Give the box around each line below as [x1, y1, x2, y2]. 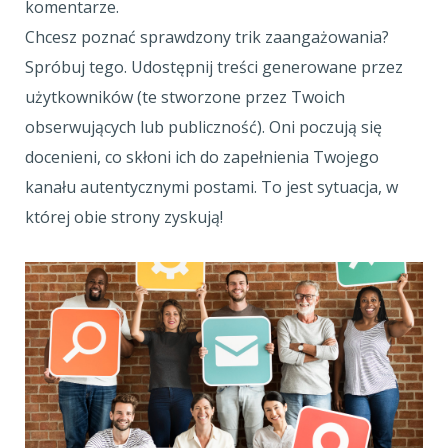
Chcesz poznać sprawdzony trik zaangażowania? [25, 26, 389, 48]
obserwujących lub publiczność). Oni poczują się [25, 116, 382, 138]
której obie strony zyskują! [25, 206, 223, 228]
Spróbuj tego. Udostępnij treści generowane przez [25, 56, 403, 78]
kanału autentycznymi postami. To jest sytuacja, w [25, 176, 398, 198]
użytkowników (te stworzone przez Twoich [25, 86, 345, 108]
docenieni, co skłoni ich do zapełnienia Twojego [25, 146, 379, 168]
